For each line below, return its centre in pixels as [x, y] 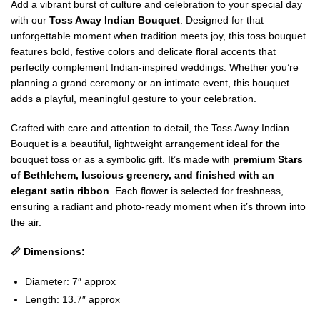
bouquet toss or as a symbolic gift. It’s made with [122, 159]
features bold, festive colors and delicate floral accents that [143, 51]
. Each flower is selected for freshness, [196, 190]
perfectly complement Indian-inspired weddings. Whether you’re [155, 67]
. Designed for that [222, 20]
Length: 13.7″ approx [72, 299]
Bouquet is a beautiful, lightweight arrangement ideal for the [145, 143]
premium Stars [268, 159]
